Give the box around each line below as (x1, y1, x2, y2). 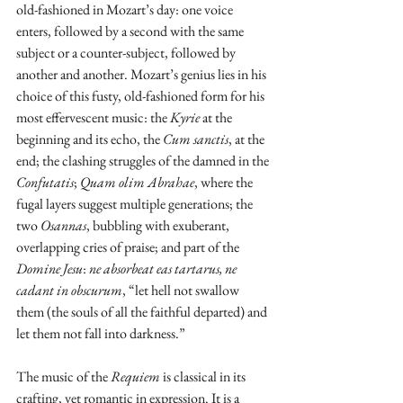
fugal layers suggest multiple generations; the (16, 194, 255, 214)
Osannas (40, 216, 86, 236)
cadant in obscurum (16, 281, 122, 300)
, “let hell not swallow (122, 281, 242, 300)
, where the (194, 173, 255, 193)
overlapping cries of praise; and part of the (16, 237, 242, 257)
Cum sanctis (163, 130, 228, 149)
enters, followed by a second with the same (16, 22, 246, 41)
